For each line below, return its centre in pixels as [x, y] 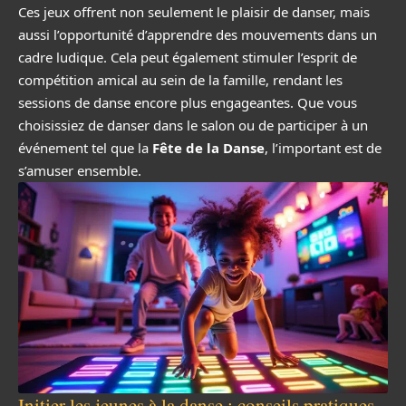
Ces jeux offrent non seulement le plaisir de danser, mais [194, 12]
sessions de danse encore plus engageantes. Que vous [188, 103]
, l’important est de [323, 148]
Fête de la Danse [208, 148]
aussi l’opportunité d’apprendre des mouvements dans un [198, 35]
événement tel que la [85, 148]
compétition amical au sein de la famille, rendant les [180, 80]
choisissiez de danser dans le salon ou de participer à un [193, 126]
